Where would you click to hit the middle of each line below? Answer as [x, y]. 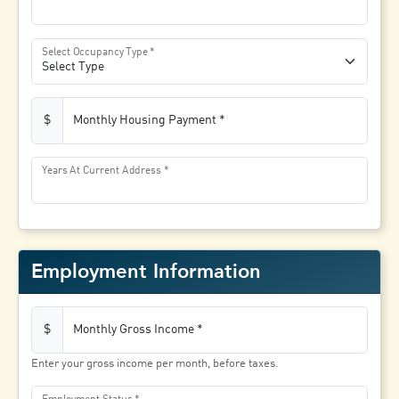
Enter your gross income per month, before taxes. [155, 364]
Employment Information [147, 272]
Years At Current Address [102, 171]
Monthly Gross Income [133, 329]
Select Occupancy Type [95, 52]
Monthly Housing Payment [144, 120]
